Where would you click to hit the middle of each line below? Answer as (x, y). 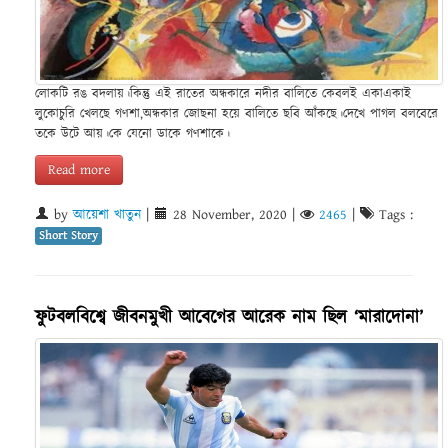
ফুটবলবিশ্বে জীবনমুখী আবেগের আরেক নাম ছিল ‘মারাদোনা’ (229, 318)
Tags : (393, 215)
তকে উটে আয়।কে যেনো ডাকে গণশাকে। (132, 135)
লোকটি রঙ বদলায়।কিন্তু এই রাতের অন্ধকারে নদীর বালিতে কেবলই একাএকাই (223, 95)
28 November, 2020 (230, 215)
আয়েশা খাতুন (107, 215)
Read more (79, 170)
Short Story (68, 236)
